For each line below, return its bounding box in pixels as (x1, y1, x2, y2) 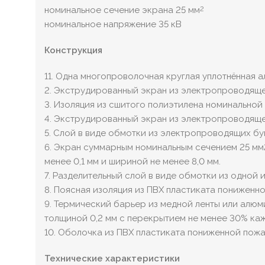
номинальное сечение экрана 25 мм (44, 5, 200, 16)
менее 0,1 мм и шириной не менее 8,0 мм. (44, 156, 221, 167)
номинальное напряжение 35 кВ (44, 19, 182, 30)
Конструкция (44, 45, 102, 56)
